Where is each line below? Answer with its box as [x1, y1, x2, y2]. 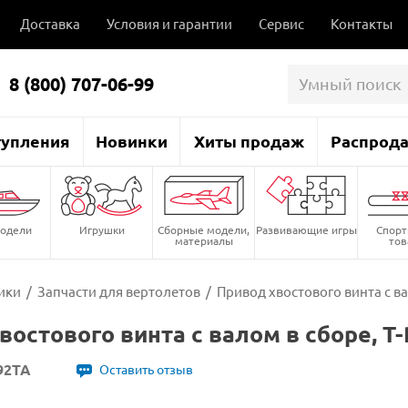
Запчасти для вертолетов [36, 281, 200, 300]
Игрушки [78, 221, 125, 237]
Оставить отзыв [98, 360, 193, 377]
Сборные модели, [158, 221, 250, 237]
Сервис [259, 15, 304, 32]
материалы [174, 232, 233, 248]
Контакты [331, 15, 393, 32]
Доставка [20, 15, 80, 32]
